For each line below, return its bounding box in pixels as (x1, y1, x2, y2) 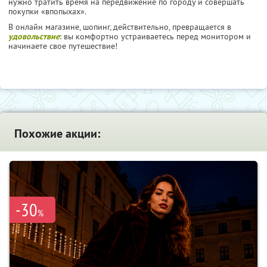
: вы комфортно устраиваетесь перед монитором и (60, 30, 251, 42)
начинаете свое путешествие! (8, 40, 117, 51)
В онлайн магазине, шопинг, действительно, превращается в (8, 21, 231, 32)
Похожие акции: (14, 125, 100, 141)
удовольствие (8, 30, 60, 42)
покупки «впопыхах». (8, 5, 86, 17)
